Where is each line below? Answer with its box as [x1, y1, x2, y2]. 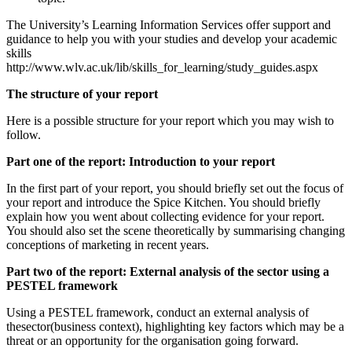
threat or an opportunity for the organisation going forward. [6, 334, 299, 348]
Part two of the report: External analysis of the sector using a [6, 265, 329, 279]
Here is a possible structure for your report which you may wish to [6, 114, 334, 128]
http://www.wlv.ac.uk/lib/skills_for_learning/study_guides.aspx [6, 60, 318, 75]
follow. [6, 128, 41, 142]
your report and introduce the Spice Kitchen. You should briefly [6, 196, 321, 210]
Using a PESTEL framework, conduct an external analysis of [6, 306, 309, 320]
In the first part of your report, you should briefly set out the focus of [6, 181, 343, 196]
